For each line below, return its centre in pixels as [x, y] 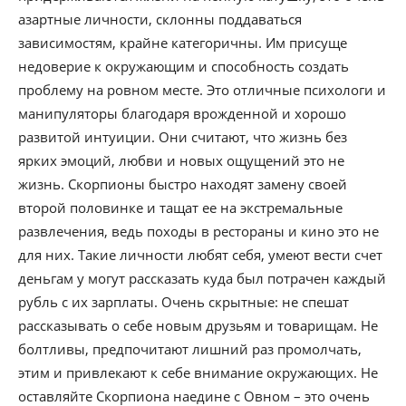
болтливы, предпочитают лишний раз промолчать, [190, 349]
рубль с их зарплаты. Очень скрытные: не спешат [184, 302]
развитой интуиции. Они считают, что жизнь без [183, 137]
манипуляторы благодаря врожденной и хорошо [182, 113]
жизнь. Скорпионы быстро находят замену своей [183, 184]
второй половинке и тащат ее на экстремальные [180, 208]
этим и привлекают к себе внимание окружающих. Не [198, 372]
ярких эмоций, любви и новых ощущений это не [181, 160]
